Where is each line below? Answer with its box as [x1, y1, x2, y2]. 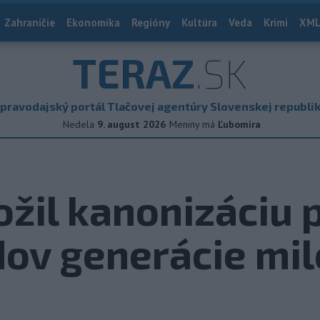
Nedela [63, 118, 94, 131]
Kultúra [181, 16, 217, 29]
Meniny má [169, 118, 218, 131]
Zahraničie [4, 16, 55, 29]
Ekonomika [66, 16, 120, 29]
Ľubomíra [218, 118, 261, 131]
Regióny [131, 16, 170, 29]
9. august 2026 [97, 118, 166, 131]
